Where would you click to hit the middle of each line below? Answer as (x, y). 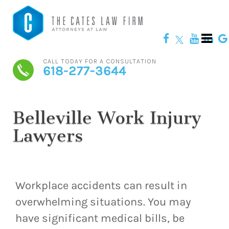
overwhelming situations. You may (103, 202)
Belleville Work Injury (107, 118)
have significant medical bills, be (100, 218)
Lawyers (48, 136)
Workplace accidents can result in (101, 185)
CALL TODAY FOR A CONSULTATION (99, 61)
